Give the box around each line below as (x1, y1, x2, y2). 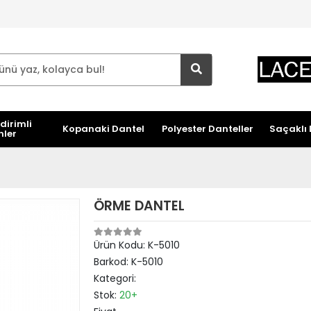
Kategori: (93, 271, 136, 285)
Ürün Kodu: (93, 238, 148, 252)
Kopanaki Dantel (62, 122, 144, 135)
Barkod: (93, 255, 131, 269)
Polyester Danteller (161, 122, 253, 135)
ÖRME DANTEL (93, 196, 185, 215)
